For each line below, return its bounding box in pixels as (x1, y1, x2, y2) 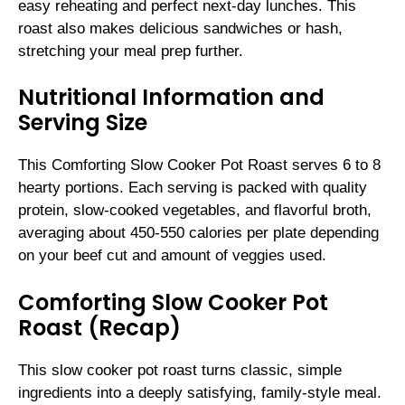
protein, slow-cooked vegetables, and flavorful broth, (18, 202, 372, 220)
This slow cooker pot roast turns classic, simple (18, 361, 342, 379)
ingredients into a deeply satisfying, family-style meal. (18, 383, 381, 401)
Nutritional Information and (18, 82, 325, 113)
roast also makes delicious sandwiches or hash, (18, 19, 343, 37)
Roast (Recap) (18, 312, 181, 343)
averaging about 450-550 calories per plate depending (18, 224, 379, 242)
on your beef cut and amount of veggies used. (18, 247, 326, 265)
